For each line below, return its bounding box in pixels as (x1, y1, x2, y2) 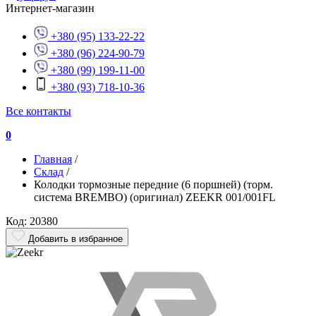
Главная (34, 153, 72, 165)
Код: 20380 (6, 215, 58, 227)
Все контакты (6, 105, 71, 117)
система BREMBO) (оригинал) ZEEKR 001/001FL (34, 191, 276, 203)
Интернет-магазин (6, 2, 95, 14)
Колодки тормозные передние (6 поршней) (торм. (34, 178, 273, 190)
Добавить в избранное (28, 233, 123, 244)
